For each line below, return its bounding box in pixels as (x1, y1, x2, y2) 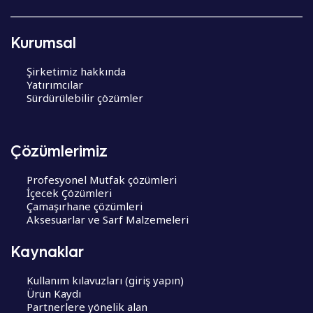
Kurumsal (10, 31, 76, 52)
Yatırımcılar (26, 77, 83, 92)
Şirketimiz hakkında (26, 64, 126, 78)
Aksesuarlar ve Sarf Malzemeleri (26, 212, 189, 226)
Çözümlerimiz (10, 140, 108, 160)
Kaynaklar (10, 240, 84, 261)
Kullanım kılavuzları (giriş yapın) (26, 272, 184, 287)
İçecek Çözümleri (26, 186, 112, 200)
